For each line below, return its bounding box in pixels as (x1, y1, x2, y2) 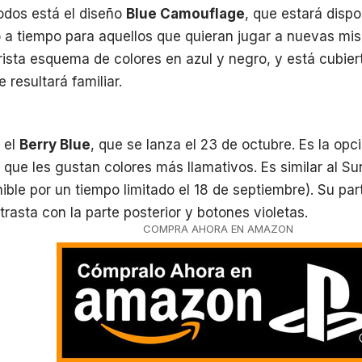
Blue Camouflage (126, 5, 245, 22)
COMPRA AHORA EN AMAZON (143, 221, 293, 235)
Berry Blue (19, 136, 90, 153)
